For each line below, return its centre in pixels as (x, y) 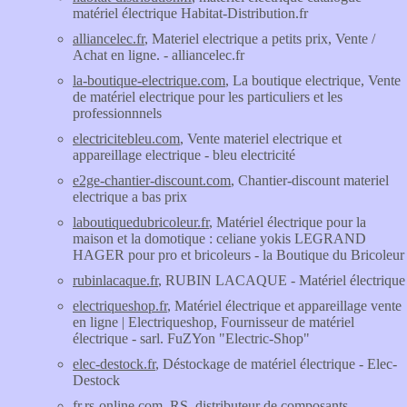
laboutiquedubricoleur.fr (141, 222)
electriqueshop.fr (120, 306)
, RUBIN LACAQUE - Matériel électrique (282, 280)
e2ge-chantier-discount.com (152, 180)
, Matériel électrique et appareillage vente (284, 306)
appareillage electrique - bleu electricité (184, 155)
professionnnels (117, 113)
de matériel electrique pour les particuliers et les (208, 97)
